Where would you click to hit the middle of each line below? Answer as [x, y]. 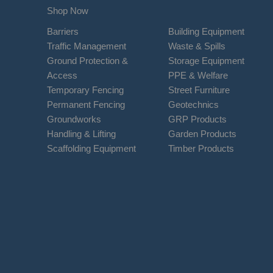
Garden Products [203, 134]
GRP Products [198, 119]
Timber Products [201, 149]
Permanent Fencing [86, 105]
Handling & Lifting [81, 134]
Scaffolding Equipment [91, 149]
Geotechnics [194, 105]
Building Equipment [208, 32]
